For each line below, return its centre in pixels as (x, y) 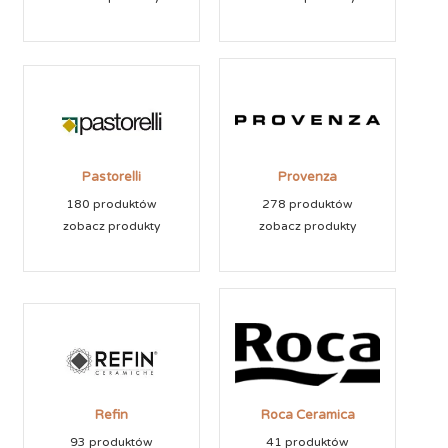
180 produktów (111, 204)
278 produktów (307, 204)
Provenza (307, 177)
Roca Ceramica (307, 414)
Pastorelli (111, 177)
